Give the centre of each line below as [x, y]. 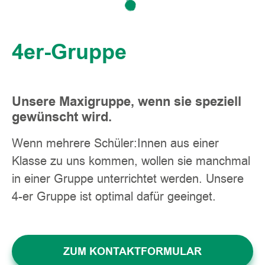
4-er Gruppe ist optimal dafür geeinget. [114, 197]
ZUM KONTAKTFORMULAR [132, 252]
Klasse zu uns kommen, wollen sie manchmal [131, 161]
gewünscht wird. [62, 117]
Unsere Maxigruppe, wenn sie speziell [127, 102]
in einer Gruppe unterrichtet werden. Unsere [128, 179]
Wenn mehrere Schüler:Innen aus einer [115, 143]
